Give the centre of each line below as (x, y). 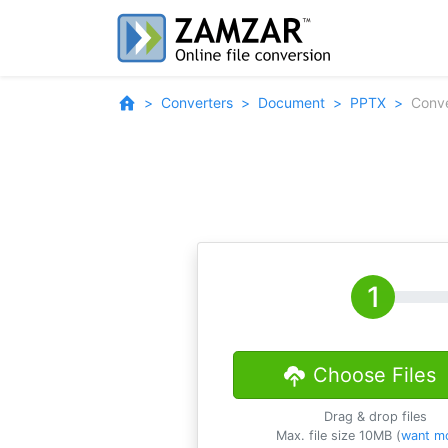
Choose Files (374, 375)
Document (291, 102)
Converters (197, 102)
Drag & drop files (376, 416)
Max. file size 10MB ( (338, 435)
